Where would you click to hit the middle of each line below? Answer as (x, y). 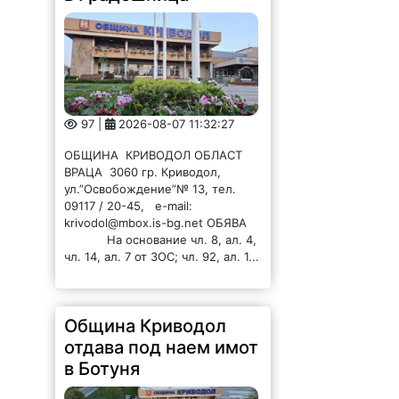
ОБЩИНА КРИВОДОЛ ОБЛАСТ (155, 155)
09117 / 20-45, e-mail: (129, 205)
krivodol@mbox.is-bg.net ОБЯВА (159, 222)
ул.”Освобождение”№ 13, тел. (151, 188)
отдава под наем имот (162, 347)
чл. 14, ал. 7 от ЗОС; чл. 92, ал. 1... (162, 256)
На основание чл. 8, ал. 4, (161, 239)
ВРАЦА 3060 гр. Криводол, (143, 171)
